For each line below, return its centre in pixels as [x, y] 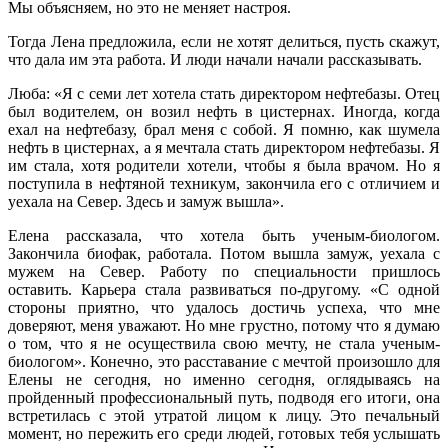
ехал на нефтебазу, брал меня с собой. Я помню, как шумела [224, 129]
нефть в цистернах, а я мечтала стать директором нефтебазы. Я [224, 147]
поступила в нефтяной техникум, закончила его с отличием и [224, 183]
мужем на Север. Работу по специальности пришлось [224, 271]
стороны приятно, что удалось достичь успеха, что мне [224, 307]
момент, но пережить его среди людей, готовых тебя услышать [224, 433]
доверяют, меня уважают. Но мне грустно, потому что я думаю [224, 325]
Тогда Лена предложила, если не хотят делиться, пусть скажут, [224, 41]
